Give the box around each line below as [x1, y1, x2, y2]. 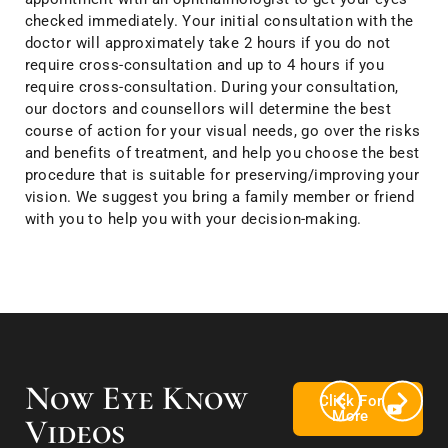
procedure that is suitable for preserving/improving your [24, 165, 420, 184]
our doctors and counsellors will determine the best [24, 99, 392, 118]
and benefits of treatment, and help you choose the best [24, 143, 420, 162]
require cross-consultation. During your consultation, [24, 77, 399, 96]
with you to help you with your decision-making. [24, 209, 362, 228]
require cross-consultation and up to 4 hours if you [24, 55, 385, 74]
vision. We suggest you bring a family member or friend [24, 187, 415, 206]
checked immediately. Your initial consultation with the [24, 11, 414, 30]
